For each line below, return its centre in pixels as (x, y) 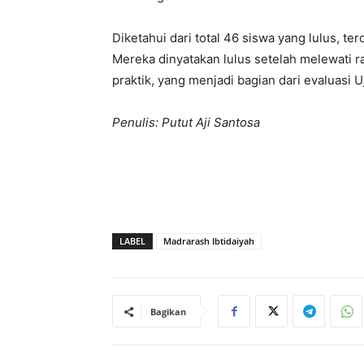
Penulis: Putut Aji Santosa (186, 122)
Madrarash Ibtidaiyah (209, 241)
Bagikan (168, 312)
